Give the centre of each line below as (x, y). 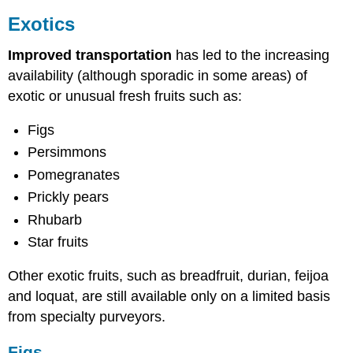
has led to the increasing (251, 56)
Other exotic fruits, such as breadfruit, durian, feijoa (169, 275)
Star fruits (58, 242)
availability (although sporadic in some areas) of (158, 76)
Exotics (42, 24)
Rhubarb (55, 219)
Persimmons (67, 152)
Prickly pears (69, 197)
